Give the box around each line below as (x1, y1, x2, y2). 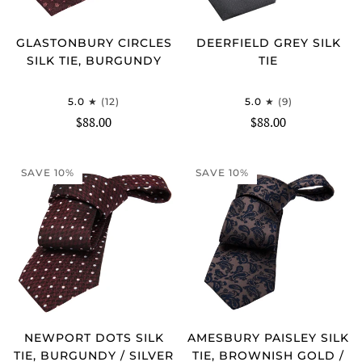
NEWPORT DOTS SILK (23, 330, 164, 345)
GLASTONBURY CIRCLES (15, 35, 172, 50)
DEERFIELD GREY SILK (196, 35, 341, 50)
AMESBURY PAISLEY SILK (187, 330, 349, 345)
